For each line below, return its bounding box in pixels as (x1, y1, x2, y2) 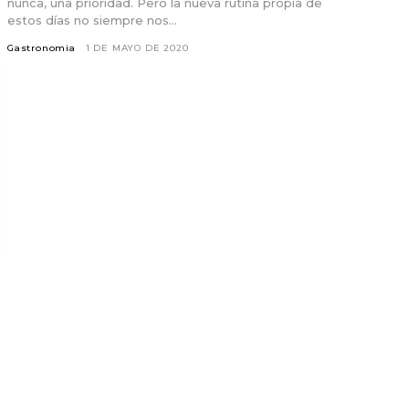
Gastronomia (7, 41, 76, 54)
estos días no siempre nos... (7, 12, 177, 27)
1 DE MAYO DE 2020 (85, 41, 189, 54)
